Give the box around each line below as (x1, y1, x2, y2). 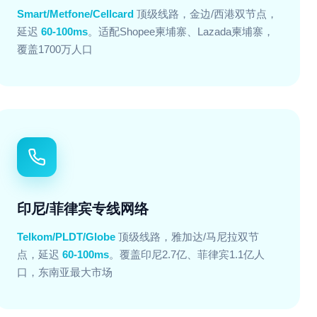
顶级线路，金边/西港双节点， (134, 8, 277, 20)
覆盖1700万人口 (17, 43, 93, 55)
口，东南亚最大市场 (17, 266, 113, 278)
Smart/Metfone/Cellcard (17, 8, 134, 20)
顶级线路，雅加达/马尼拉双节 (115, 231, 259, 243)
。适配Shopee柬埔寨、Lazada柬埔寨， (88, 25, 274, 38)
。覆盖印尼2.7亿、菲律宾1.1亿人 (109, 248, 265, 260)
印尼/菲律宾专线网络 (17, 201, 149, 217)
